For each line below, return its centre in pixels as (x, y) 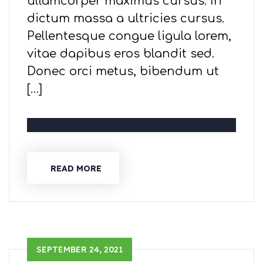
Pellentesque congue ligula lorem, (129, 36)
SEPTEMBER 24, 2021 (80, 250)
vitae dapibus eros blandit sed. (121, 54)
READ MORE (76, 168)
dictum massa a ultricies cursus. (126, 19)
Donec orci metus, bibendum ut (123, 72)
